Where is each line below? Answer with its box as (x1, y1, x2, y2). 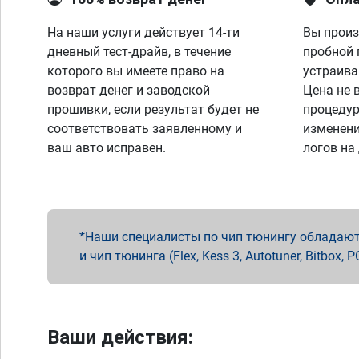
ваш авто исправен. (47, 140, 166, 155)
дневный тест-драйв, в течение (47, 44, 231, 59)
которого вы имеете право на (47, 63, 224, 79)
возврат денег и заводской (47, 83, 210, 98)
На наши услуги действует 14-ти (47, 25, 240, 40)
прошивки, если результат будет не (47, 102, 259, 117)
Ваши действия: (47, 326, 193, 349)
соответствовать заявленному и (47, 121, 242, 136)
